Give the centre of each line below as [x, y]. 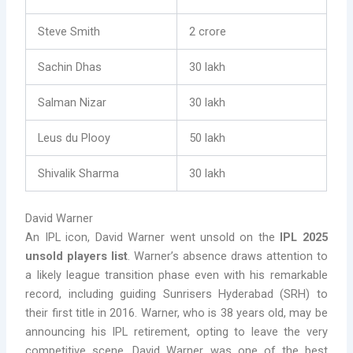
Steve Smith [69, 32]
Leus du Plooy [74, 138]
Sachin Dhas [70, 67]
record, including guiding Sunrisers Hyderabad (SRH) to [176, 294]
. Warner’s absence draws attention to [228, 256]
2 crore [208, 32]
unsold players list [77, 256]
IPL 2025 [304, 237]
